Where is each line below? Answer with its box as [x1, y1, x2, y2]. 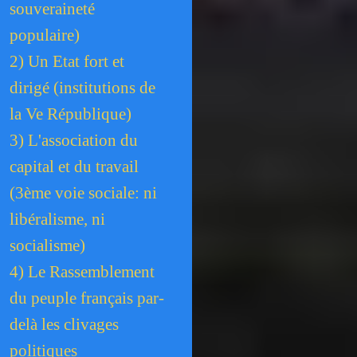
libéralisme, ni [10, 210, 106, 229]
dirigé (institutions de [10, 78, 156, 97]
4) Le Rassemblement [10, 262, 155, 281]
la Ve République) [10, 104, 132, 124]
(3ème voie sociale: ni [10, 183, 158, 202]
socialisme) [10, 236, 86, 255]
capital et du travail [10, 157, 139, 176]
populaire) [10, 25, 80, 45]
